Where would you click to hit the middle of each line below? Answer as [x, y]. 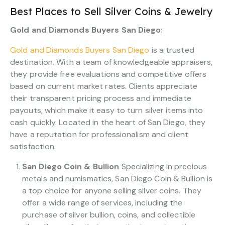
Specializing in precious [163, 166]
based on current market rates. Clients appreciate [104, 86]
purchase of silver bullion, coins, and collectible [109, 214]
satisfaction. [33, 146]
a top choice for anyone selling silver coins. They [112, 190]
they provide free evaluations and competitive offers [108, 74]
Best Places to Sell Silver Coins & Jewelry [111, 11]
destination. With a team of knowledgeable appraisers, [111, 62]
